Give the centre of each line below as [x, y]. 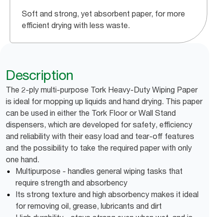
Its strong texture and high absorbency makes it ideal [107, 194]
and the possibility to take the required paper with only [99, 148]
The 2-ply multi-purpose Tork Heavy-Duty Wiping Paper [102, 90]
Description [40, 75]
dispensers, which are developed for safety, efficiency [99, 124]
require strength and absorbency [71, 183]
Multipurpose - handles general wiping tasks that [99, 171]
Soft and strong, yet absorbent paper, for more [103, 14]
